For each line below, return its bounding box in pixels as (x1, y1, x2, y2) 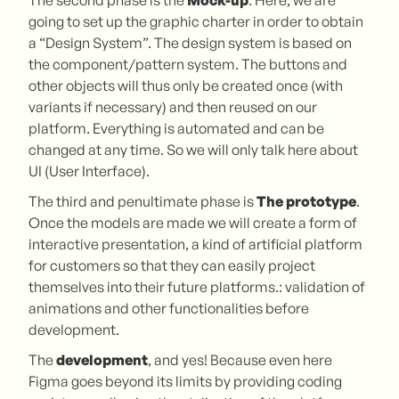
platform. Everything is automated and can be (28, 118, 324, 137)
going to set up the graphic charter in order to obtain (28, 12, 363, 30)
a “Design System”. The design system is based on (28, 33, 352, 52)
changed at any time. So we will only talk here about (28, 140, 358, 159)
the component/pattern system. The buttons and (28, 54, 347, 73)
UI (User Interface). (28, 161, 150, 180)
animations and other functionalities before (28, 298, 309, 317)
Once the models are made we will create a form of (28, 213, 357, 232)
